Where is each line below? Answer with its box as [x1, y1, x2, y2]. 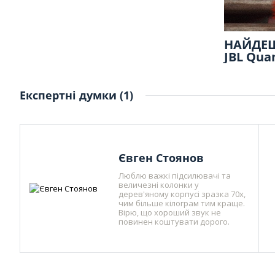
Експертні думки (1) [20, 87, 133, 103]
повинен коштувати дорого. [118, 215, 230, 227]
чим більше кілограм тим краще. [118, 197, 246, 209]
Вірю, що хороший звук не [118, 206, 222, 218]
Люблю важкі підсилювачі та [118, 169, 231, 181]
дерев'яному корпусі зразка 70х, [118, 188, 246, 199]
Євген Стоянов [118, 150, 204, 165]
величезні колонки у [118, 179, 199, 190]
